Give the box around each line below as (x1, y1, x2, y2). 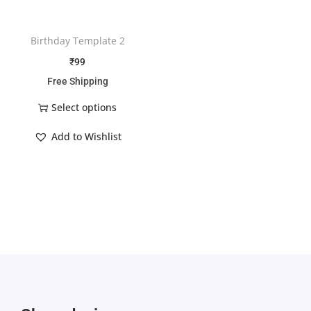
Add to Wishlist (51, 129, 121, 143)
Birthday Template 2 (30, 33, 125, 47)
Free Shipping (47, 75, 108, 87)
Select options (51, 100, 117, 114)
